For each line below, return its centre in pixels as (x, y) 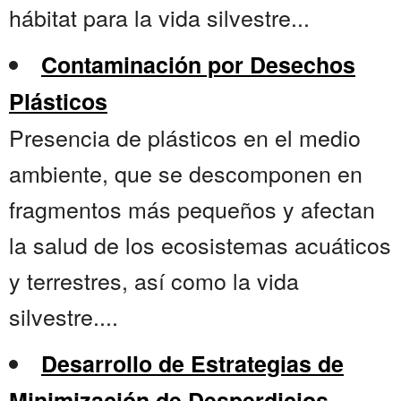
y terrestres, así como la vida (154, 281)
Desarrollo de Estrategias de (192, 364)
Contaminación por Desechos (198, 65)
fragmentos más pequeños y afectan (192, 209)
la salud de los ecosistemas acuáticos (200, 245)
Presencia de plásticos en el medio (185, 137)
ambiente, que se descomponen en (186, 173)
